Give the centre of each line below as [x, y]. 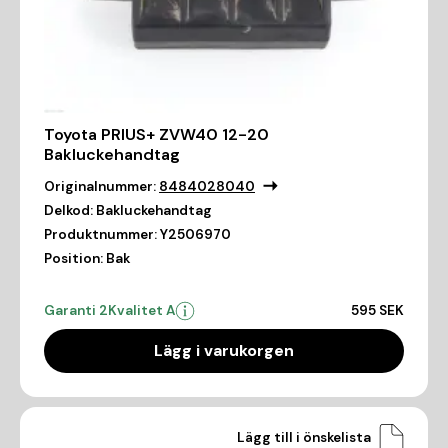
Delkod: [68, 210]
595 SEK [377, 310]
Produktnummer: [100, 234]
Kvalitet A [141, 310]
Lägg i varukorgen [224, 350]
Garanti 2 [76, 310]
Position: [73, 258]
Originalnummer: [100, 186]
